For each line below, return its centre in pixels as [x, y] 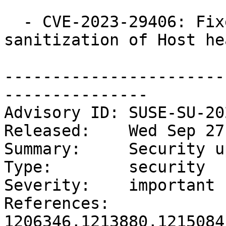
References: [57, 204]
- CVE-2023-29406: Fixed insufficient [14, 22]
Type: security [105, 167]
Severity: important [109, 185]
